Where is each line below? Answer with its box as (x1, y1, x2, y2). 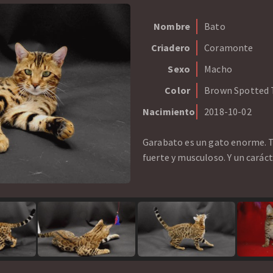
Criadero (151, 41, 190, 54)
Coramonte (204, 41, 253, 54)
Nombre (154, 20, 190, 32)
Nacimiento (143, 105, 196, 118)
